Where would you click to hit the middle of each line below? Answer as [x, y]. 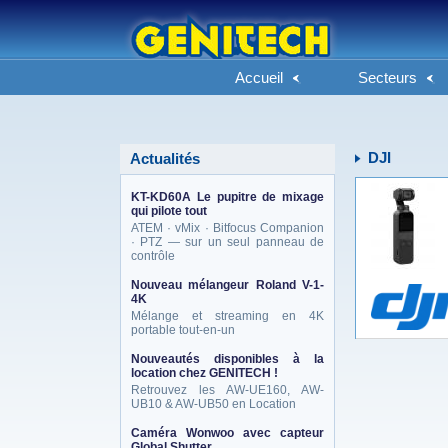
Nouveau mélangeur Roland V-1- [227, 285]
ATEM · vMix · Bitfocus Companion [227, 228]
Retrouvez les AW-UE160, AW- [227, 390]
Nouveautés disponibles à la [227, 359]
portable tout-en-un [183, 330]
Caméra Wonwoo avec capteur [227, 433]
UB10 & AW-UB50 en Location [213, 404]
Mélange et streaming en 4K [227, 316]
